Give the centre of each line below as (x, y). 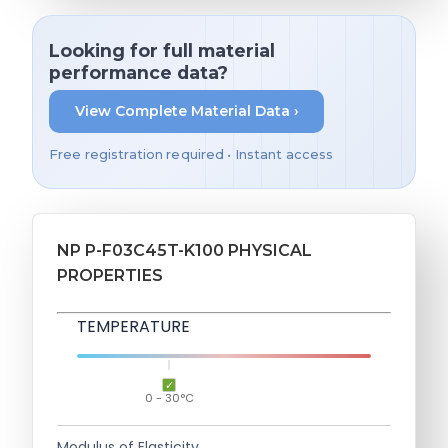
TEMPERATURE (133, 326)
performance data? (138, 72)
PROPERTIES (110, 275)
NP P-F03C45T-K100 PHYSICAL (184, 250)
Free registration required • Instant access (191, 154)
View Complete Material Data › (186, 111)
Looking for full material (162, 50)
